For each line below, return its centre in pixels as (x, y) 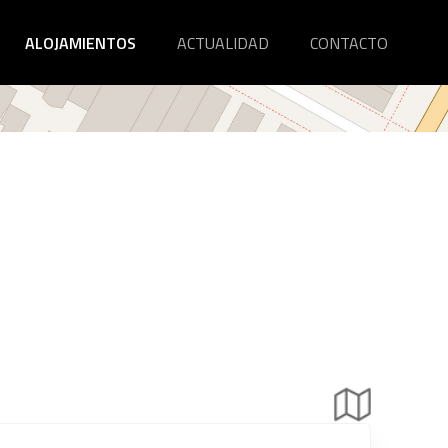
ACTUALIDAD (223, 42)
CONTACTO (349, 42)
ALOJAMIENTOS (80, 42)
